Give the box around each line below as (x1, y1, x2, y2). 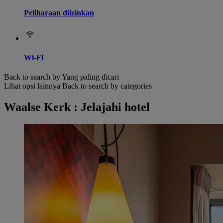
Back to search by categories (62, 82, 152, 91)
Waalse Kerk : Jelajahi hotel (4, 101, 150, 114)
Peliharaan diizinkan (24, 8, 94, 17)
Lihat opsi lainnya (4, 82, 60, 91)
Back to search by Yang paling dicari (4, 73, 119, 82)
